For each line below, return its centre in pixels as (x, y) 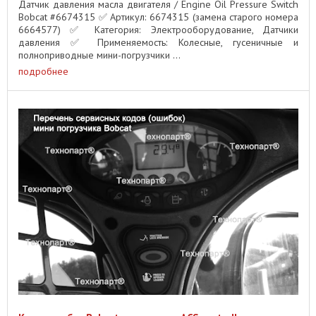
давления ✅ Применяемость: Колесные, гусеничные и (158, 43)
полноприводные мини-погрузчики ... (99, 55)
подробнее (43, 71)
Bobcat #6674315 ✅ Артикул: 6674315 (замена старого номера (158, 17)
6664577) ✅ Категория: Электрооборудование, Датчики (158, 30)
